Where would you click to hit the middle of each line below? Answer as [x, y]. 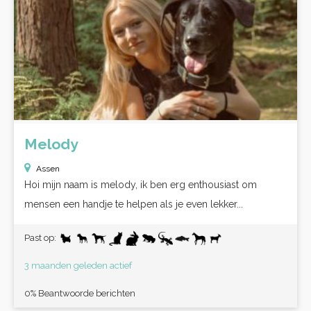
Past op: [41, 238]
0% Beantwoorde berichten [80, 293]
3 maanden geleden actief [78, 266]
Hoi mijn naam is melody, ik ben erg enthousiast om [141, 185]
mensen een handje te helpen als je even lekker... [134, 204]
